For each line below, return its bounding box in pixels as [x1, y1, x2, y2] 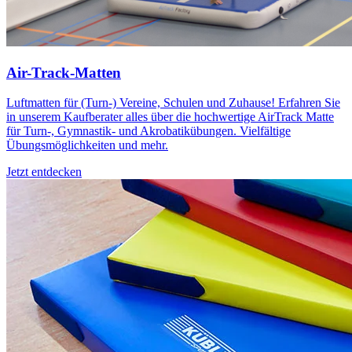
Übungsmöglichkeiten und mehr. [6, 138, 168, 152]
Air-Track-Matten [6, 64, 121, 81]
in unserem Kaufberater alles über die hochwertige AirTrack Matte [6, 110, 334, 124]
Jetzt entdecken [6, 165, 82, 179]
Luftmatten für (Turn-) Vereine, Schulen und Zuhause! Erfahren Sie [6, 96, 340, 110]
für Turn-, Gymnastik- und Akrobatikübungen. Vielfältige [6, 124, 291, 138]
